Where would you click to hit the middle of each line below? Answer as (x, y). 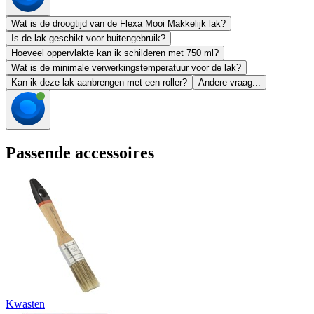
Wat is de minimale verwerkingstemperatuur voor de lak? (126, 67)
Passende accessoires (80, 152)
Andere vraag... (230, 82)
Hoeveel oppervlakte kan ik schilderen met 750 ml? (115, 53)
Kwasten (25, 304)
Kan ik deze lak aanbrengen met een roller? (99, 82)
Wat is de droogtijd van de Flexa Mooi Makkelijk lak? (118, 23)
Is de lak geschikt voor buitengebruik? (88, 38)
